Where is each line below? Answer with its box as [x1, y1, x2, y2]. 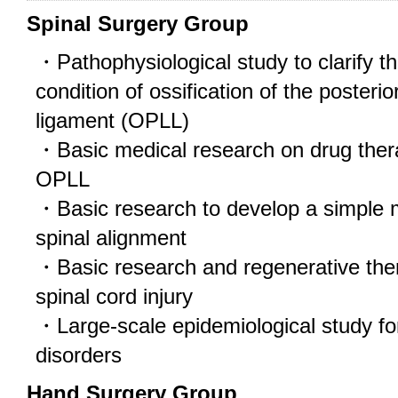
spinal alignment [36, 227, 187, 250]
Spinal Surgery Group [27, 12, 249, 36]
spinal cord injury [36, 285, 193, 308]
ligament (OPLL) [36, 109, 189, 132]
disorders [36, 344, 122, 367]
